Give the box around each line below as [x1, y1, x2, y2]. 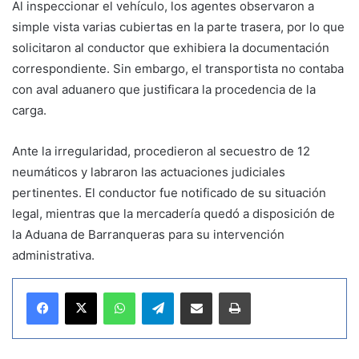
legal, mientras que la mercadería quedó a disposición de [12, 205, 335, 221]
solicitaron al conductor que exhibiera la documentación [12, 39, 329, 55]
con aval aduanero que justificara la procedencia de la [12, 81, 316, 97]
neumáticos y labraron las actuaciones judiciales [12, 163, 285, 179]
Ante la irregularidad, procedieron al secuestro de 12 [12, 143, 310, 159]
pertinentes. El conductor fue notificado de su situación [12, 184, 326, 200]
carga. [12, 102, 46, 118]
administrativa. [12, 247, 95, 263]
